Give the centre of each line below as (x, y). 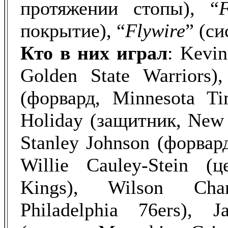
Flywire (155, 31)
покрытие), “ (73, 31)
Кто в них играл (94, 53)
